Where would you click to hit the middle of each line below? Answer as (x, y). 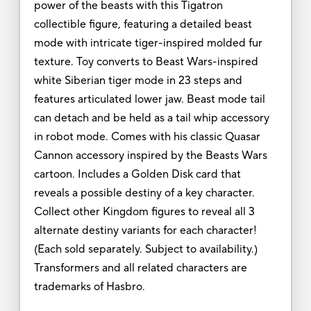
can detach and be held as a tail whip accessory (151, 118)
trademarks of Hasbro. (89, 286)
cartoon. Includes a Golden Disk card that (137, 174)
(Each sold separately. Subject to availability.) (145, 249)
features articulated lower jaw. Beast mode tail (149, 99)
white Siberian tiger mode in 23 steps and (138, 80)
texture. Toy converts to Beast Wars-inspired (146, 61)
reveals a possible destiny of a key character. (144, 193)
